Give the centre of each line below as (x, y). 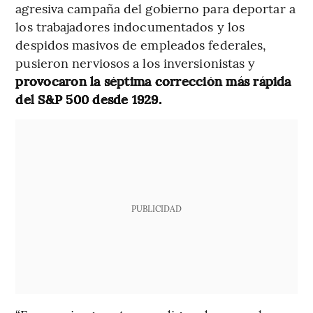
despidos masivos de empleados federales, (141, 44)
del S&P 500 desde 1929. (88, 99)
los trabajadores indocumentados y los (130, 26)
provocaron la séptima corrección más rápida (153, 80)
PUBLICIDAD (156, 208)
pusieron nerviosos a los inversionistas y (136, 62)
